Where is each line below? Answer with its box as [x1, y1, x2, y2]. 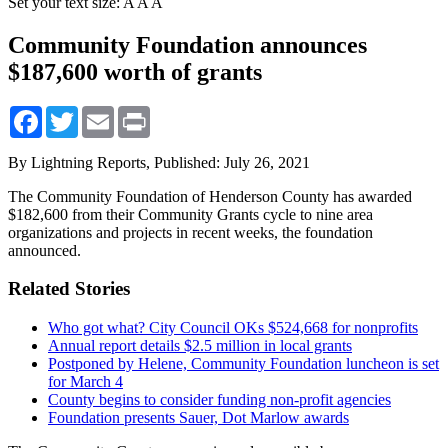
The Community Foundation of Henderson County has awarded [8, 187, 412, 205]
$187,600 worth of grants [8, 58, 262, 85]
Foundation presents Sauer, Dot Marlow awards [48, 409, 349, 427]
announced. [8, 241, 81, 259]
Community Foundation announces [8, 31, 367, 58]
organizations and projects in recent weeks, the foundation [8, 223, 373, 241]
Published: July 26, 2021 [154, 153, 310, 171]
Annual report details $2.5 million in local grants [48, 337, 352, 355]
